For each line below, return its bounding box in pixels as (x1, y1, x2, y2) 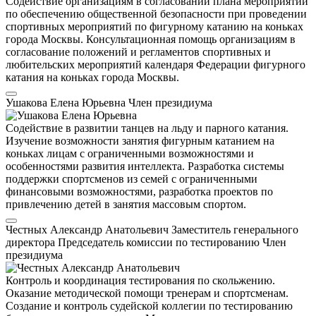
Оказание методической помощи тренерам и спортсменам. (6, 287, 288, 300)
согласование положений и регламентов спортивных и (6, 46, 271, 59)
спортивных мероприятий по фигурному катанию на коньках (6, 20, 303, 33)
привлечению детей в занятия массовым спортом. (6, 198, 246, 211)
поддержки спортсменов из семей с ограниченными (6, 173, 257, 186)
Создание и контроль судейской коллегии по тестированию (6, 300, 293, 312)
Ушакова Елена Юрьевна (6, 97, 128, 109)
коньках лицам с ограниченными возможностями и (6, 147, 254, 160)
